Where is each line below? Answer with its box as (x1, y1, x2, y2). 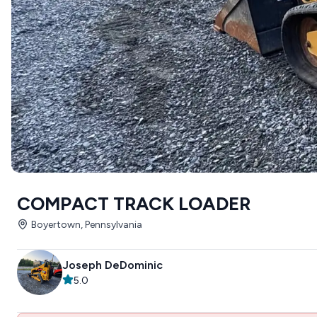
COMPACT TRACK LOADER (17, 192, 250, 215)
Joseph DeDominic (62, 258, 163, 272)
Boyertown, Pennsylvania (31, 219, 142, 231)
